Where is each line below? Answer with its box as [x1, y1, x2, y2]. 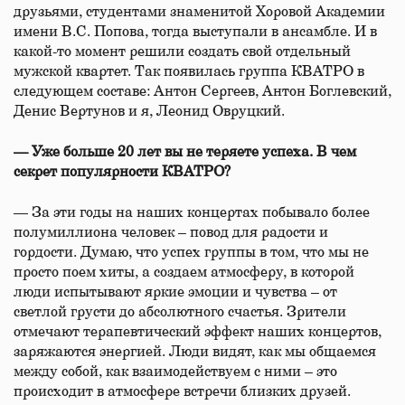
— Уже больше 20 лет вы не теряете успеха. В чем [14, 145, 356, 159]
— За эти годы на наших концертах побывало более [14, 205, 370, 220]
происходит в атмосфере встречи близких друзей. [14, 384, 351, 399]
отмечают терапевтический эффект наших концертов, [14, 325, 381, 339]
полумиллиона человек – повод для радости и [14, 225, 328, 240]
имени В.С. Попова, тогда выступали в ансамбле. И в [14, 24, 377, 39]
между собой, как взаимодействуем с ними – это [14, 364, 337, 379]
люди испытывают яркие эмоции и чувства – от [14, 285, 337, 299]
